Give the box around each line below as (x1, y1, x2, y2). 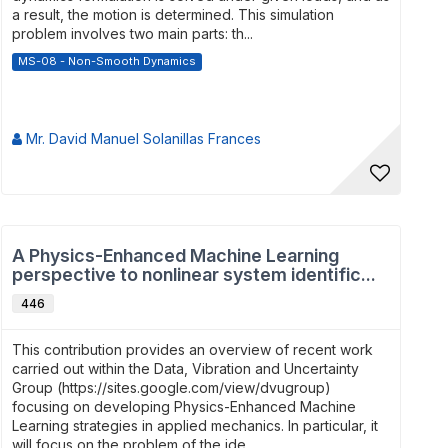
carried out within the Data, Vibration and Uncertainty (12, 360, 359, 377)
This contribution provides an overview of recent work (12, 341, 373, 358)
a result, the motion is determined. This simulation (12, 6, 334, 23)
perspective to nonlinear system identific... (12, 264, 376, 285)
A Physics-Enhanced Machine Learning (12, 245, 339, 266)
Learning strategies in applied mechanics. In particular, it (12, 417, 378, 434)
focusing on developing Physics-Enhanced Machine (12, 398, 356, 415)
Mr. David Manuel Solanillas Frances (22, 130, 261, 147)
